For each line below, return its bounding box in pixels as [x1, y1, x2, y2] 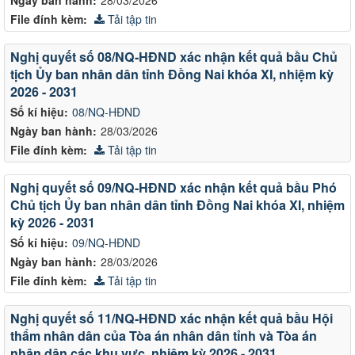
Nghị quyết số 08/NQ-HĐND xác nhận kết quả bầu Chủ [10, 47, 338, 66]
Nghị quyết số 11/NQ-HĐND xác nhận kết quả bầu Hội [10, 308, 333, 327]
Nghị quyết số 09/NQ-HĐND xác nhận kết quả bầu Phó [10, 177, 337, 197]
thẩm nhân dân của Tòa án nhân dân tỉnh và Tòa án [10, 326, 317, 345]
